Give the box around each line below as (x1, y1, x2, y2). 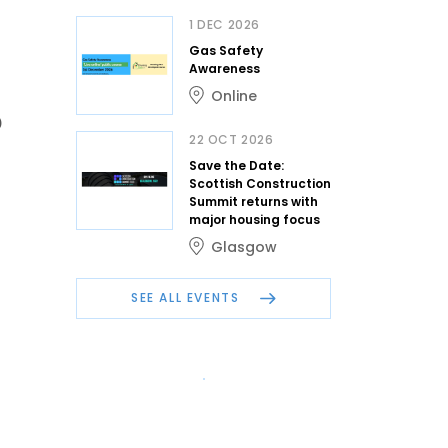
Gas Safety (189, 41, 263, 59)
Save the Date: (189, 156, 284, 174)
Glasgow (211, 236, 277, 257)
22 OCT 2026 (189, 130, 274, 148)
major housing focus (189, 210, 320, 228)
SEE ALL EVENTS (131, 289, 244, 307)
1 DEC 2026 (189, 15, 260, 33)
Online (211, 85, 257, 106)
